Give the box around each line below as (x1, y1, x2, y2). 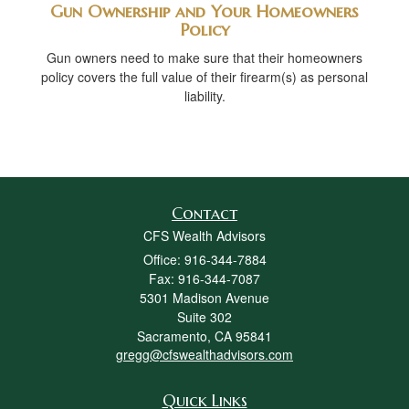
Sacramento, (137, 327, 211, 346)
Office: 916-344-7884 (142, 250, 267, 269)
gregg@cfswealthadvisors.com (116, 345, 293, 364)
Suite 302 (177, 308, 232, 327)
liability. (184, 87, 225, 106)
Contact (172, 203, 237, 225)
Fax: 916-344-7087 (149, 269, 260, 288)
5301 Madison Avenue (140, 288, 269, 308)
